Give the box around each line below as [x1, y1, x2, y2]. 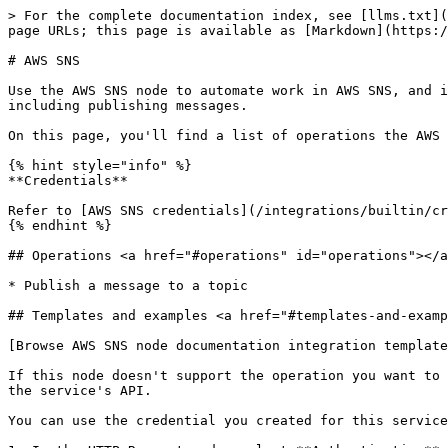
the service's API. [8, 383, 152, 398]
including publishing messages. [8, 98, 248, 113]
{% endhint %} [8, 218, 112, 233]
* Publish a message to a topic [8, 278, 248, 293]
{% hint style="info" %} [8, 158, 192, 173]
